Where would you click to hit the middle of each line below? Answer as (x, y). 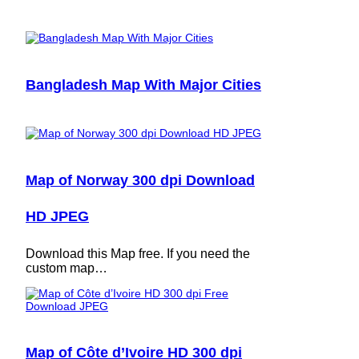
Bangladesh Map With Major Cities (143, 85)
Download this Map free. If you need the (138, 253)
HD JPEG (57, 216)
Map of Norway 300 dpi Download (140, 180)
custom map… (67, 268)
